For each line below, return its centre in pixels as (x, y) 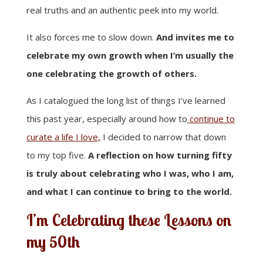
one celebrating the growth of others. (111, 73)
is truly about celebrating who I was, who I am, (130, 173)
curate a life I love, (63, 136)
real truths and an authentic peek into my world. (122, 10)
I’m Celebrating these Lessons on (129, 220)
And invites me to (195, 37)
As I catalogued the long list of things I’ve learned (126, 100)
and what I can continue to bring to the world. (129, 191)
